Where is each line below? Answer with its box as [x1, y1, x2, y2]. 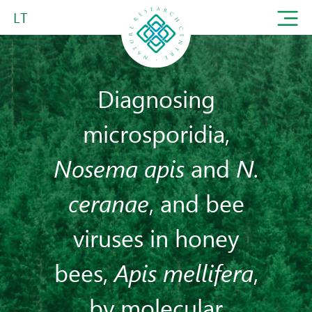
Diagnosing [97, 82, 215, 114]
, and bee [148, 187, 244, 219]
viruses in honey [73, 221, 239, 253]
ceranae [68, 187, 149, 219]
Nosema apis [53, 152, 185, 184]
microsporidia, [82, 117, 230, 149]
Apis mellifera [114, 256, 253, 288]
